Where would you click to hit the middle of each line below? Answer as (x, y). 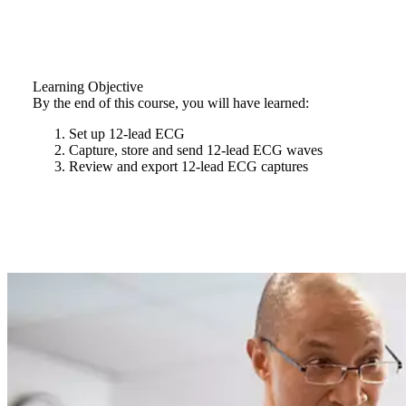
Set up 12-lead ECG (127, 134)
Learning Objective (88, 87)
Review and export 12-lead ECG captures (188, 166)
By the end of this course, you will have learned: (171, 103)
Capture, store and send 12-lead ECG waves (196, 150)
